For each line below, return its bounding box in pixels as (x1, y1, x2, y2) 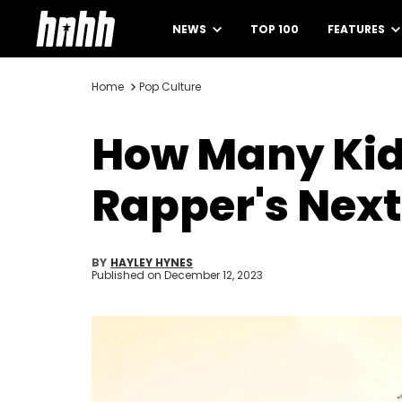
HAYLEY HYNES (110, 255, 193, 270)
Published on (92, 267, 164, 283)
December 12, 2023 (164, 267, 263, 283)
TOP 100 (250, 22, 299, 37)
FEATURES (328, 22, 388, 37)
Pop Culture (139, 79, 201, 94)
